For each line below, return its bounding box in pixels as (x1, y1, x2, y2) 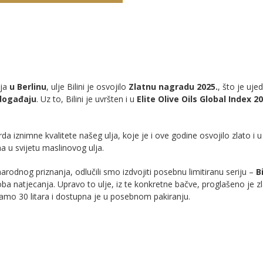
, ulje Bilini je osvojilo (46, 81, 129, 92)
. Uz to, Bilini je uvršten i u (36, 93, 137, 104)
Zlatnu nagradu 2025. (129, 81, 218, 92)
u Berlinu (9, 81, 46, 92)
